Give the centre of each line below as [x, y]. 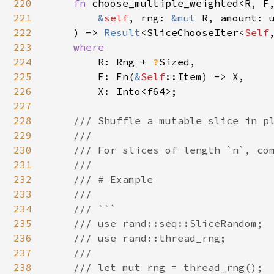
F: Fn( [92, 76]
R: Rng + [125, 62]
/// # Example [101, 179]
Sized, [177, 62]
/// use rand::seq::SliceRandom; [156, 223]
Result [122, 32]
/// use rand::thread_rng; [138, 238]
